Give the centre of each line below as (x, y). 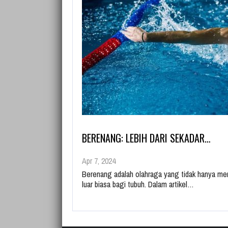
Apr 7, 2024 (99, 161)
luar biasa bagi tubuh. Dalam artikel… (138, 184)
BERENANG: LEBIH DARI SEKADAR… (146, 138)
